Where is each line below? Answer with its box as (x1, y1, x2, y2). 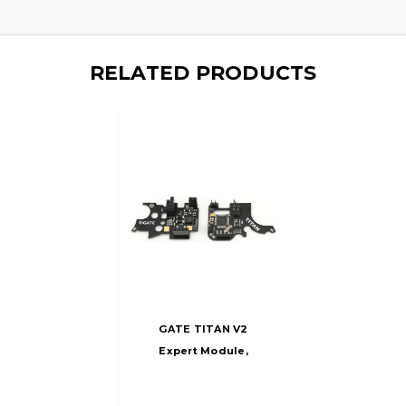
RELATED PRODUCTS (89, 60, 317, 85)
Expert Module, (159, 343, 248, 357)
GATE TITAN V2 (159, 322, 248, 335)
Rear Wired (170, 365, 237, 379)
